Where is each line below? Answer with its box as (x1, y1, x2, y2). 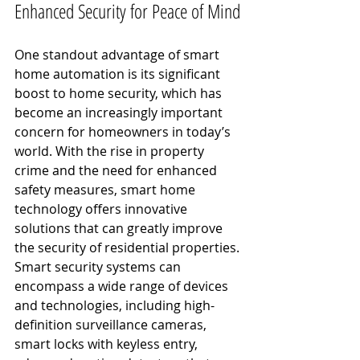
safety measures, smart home (14, 181, 198, 198)
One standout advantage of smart (14, 46, 223, 63)
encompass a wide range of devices (14, 277, 231, 295)
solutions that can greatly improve (14, 219, 226, 237)
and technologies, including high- (14, 297, 215, 314)
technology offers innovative (14, 200, 190, 218)
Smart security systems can (14, 258, 184, 276)
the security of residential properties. (14, 239, 239, 256)
